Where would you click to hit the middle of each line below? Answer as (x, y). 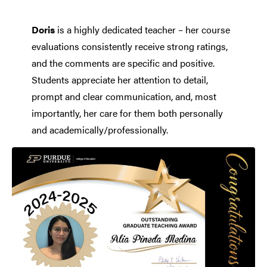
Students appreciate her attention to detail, (119, 79)
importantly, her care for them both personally (127, 113)
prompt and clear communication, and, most (124, 96)
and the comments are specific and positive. (123, 63)
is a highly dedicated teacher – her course (142, 29)
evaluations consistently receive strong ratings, (129, 46)
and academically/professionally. (100, 129)
